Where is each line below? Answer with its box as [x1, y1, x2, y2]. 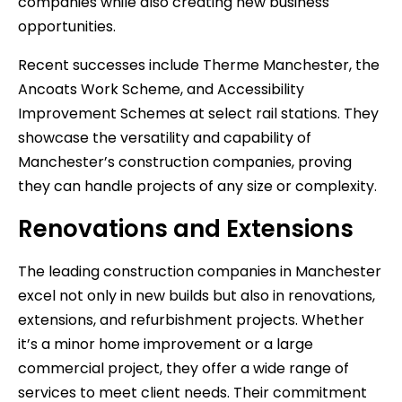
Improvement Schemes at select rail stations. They [18, 102, 379, 124]
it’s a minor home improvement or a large [18, 333, 313, 354]
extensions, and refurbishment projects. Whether [18, 309, 364, 330]
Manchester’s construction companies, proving [18, 151, 352, 172]
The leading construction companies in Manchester [18, 260, 381, 282]
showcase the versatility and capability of [18, 127, 311, 148]
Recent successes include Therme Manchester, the [18, 54, 380, 75]
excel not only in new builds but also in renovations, [18, 284, 375, 306]
